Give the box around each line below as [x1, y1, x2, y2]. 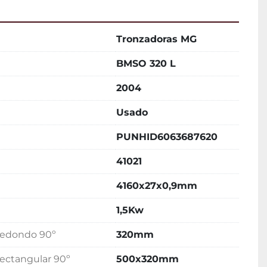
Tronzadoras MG [116, 33, 197, 45]
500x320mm [116, 253, 179, 265]
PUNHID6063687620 [116, 131, 218, 142]
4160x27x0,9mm [116, 180, 197, 191]
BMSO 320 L [116, 58, 176, 69]
